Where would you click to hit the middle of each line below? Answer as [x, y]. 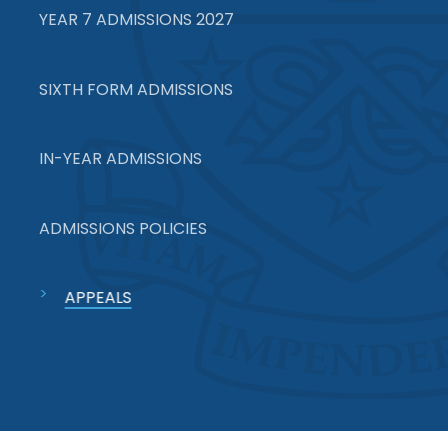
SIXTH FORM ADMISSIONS [136, 89]
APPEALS [98, 297]
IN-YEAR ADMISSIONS [121, 159]
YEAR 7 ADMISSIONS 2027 [137, 20]
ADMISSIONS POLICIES [123, 228]
